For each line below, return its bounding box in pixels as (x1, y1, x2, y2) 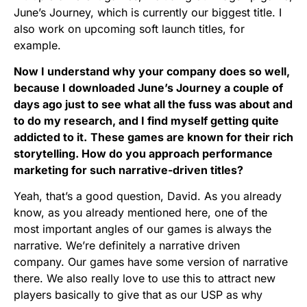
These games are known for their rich (90, 130, 293, 145)
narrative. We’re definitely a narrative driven (14, 238, 240, 253)
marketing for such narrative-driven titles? (14, 163, 243, 177)
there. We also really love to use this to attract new (14, 271, 275, 286)
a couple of (221, 81, 283, 95)
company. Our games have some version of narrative (14, 255, 288, 269)
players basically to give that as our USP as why (14, 288, 262, 302)
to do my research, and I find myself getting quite (14, 114, 279, 128)
